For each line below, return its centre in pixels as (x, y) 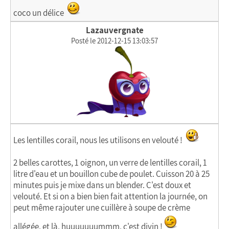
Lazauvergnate (114, 30)
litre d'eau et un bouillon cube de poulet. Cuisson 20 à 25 (111, 174)
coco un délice (39, 13)
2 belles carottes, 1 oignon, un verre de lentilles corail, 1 (110, 163)
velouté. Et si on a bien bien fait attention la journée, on (110, 196)
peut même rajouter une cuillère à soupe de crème (102, 208)
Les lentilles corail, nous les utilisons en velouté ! (99, 140)
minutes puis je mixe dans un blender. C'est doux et (102, 185)
